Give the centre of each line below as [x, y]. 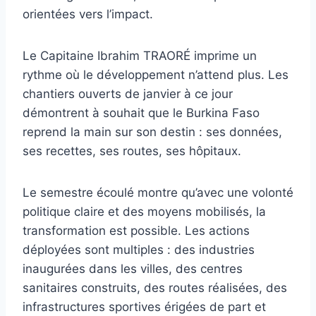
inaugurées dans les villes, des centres [133, 268]
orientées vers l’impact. [88, 14]
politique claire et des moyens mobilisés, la [144, 211]
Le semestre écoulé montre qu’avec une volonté [158, 192]
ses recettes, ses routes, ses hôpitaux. [132, 151]
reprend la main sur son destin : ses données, [152, 132]
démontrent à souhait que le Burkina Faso [141, 113]
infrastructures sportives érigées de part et [144, 306]
